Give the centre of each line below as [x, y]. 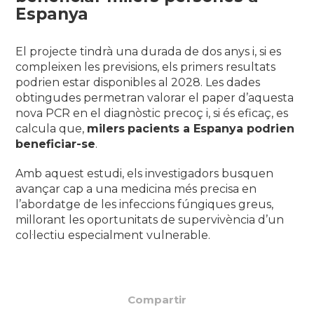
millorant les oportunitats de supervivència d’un [150, 220]
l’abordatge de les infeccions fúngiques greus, [145, 205]
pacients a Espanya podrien [211, 129]
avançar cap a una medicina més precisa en [136, 189]
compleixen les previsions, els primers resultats [146, 67]
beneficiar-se [56, 144]
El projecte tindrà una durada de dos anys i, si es [149, 52]
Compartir [157, 300]
